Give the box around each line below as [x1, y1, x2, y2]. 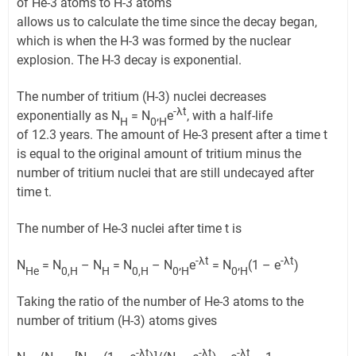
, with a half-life [187, 108, 273, 124]
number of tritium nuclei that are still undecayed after [17, 165, 314, 181]
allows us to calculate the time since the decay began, [17, 14, 317, 30]
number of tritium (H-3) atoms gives [17, 313, 217, 329]
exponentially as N [17, 108, 120, 124]
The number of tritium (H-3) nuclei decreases [17, 89, 266, 105]
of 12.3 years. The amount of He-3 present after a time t [17, 127, 327, 143]
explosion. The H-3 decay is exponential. [17, 52, 242, 68]
